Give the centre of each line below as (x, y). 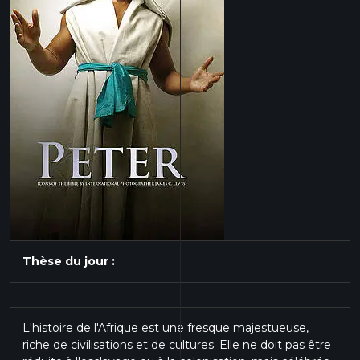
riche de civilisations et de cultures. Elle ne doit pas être (177, 345)
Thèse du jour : (69, 261)
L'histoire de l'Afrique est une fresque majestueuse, (166, 328)
